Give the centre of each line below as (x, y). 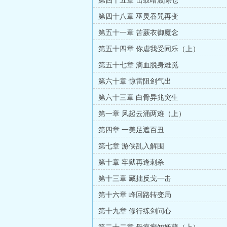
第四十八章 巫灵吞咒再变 (138, 16)
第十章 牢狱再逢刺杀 (131, 162)
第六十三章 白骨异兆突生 (138, 98)
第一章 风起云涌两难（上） (142, 114)
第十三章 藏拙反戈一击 (135, 179)
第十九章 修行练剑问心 (135, 211)
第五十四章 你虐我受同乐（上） (149, 49)
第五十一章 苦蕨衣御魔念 (138, 33)
